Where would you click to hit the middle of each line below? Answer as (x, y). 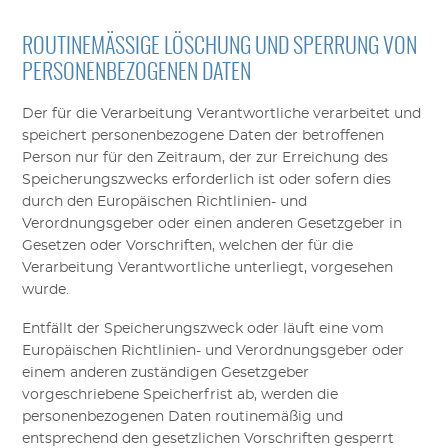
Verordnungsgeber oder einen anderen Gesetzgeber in (212, 223)
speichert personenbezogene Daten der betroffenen (203, 135)
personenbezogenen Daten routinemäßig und (183, 416)
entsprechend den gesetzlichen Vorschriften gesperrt (208, 438)
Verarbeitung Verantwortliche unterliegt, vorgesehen (208, 267)
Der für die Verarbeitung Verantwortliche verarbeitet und (222, 113)
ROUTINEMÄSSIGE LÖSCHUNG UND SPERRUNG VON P (220, 47)
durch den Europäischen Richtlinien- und (165, 201)
